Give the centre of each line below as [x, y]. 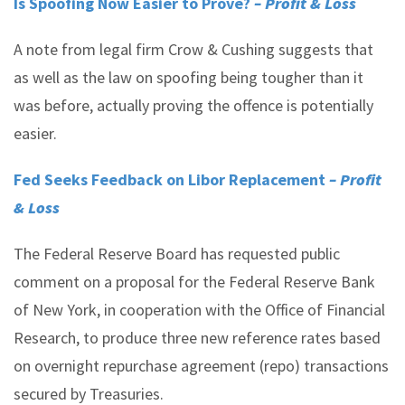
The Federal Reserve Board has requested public [177, 254]
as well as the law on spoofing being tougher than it [188, 77]
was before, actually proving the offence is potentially [193, 105]
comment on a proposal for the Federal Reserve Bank [194, 282]
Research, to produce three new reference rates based [197, 338]
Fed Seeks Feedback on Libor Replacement [171, 179]
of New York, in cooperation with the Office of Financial [199, 310]
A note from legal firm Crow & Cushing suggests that [193, 49]
